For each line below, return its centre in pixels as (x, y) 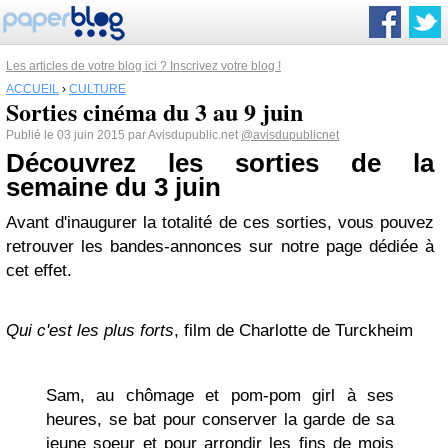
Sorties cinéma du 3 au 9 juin (154, 111)
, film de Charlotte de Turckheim (293, 330)
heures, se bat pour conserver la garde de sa (220, 419)
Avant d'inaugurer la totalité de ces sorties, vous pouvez (220, 222)
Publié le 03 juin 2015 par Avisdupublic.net (123, 135)
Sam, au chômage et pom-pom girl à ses (220, 395)
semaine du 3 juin (113, 187)
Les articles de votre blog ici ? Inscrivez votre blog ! (143, 66)
